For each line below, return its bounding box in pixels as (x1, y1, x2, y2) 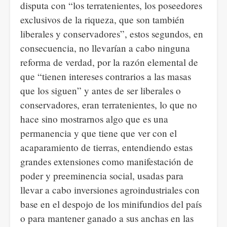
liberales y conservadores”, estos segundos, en (20, 27, 203, 40)
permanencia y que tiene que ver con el (20, 127, 177, 139)
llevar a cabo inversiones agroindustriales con (20, 183, 200, 196)
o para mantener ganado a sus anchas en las (20, 212, 194, 224)
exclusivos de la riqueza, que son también (20, 13, 184, 26)
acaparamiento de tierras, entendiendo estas (20, 141, 193, 154)
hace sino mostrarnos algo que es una (20, 112, 168, 125)
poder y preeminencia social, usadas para (20, 169, 183, 182)
